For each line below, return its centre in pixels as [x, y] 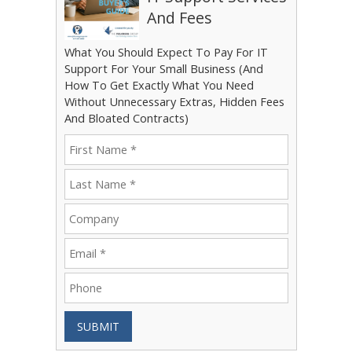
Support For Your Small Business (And [163, 68]
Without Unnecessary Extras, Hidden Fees [174, 101]
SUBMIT [98, 326]
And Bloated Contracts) [126, 118]
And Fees [179, 17]
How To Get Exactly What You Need [159, 85]
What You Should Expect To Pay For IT [166, 52]
